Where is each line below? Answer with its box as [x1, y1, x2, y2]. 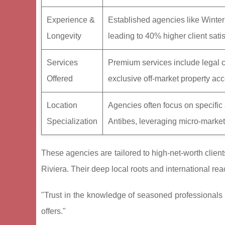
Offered [47, 74, 73, 83]
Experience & [47, 16, 95, 25]
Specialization [47, 117, 97, 126]
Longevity [47, 32, 81, 41]
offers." [41, 207, 66, 216]
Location [47, 101, 77, 110]
